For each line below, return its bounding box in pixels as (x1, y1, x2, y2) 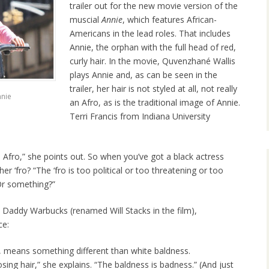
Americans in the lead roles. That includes (70, 28, 231, 40)
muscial (70, 14, 101, 26)
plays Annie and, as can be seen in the (70, 69, 217, 81)
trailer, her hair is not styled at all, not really (70, 83, 237, 95)
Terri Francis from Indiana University (70, 110, 210, 122)
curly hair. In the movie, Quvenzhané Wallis (70, 55, 235, 67)
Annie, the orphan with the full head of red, (70, 41, 236, 53)
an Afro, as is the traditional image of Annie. (70, 97, 240, 109)
